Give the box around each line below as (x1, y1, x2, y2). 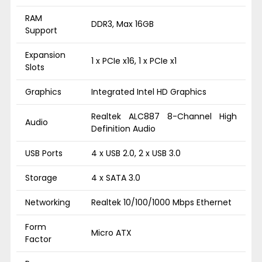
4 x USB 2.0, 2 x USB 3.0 (91, 147, 181, 159)
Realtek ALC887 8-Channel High (91, 110, 237, 122)
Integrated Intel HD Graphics (91, 85, 206, 98)
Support (25, 24, 57, 36)
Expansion (25, 49, 65, 61)
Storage (25, 171, 57, 184)
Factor (25, 233, 51, 245)
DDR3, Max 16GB (91, 18, 154, 30)
